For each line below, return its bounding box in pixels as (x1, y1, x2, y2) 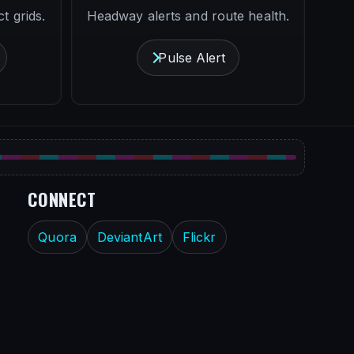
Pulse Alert (158, 49, 226, 66)
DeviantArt (96, 228, 162, 245)
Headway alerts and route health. (86, 7, 290, 24)
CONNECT (28, 186, 96, 212)
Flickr (182, 228, 217, 245)
